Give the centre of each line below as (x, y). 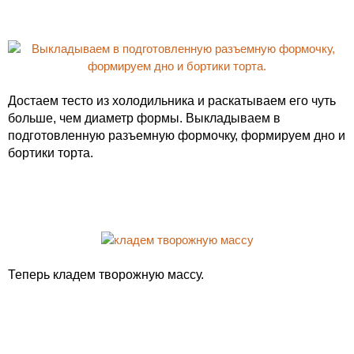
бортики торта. (51, 153)
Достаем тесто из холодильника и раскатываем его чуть (172, 101)
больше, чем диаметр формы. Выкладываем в (144, 118)
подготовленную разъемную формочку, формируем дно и (177, 136)
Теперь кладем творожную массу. (106, 275)
